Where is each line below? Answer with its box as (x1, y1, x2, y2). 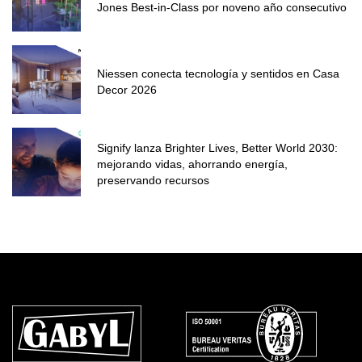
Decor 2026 (97, 83, 157, 96)
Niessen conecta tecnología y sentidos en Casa (97, 67, 339, 80)
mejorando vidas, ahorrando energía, (97, 158, 288, 170)
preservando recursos (97, 174, 209, 187)
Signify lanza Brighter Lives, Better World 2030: (97, 141, 338, 154)
